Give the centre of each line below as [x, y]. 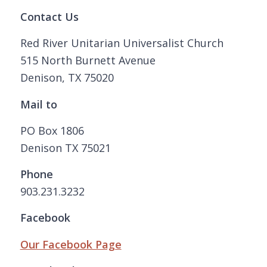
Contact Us [49, 16]
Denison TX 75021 [65, 148]
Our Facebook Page [71, 244]
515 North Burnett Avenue [88, 60]
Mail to [38, 104]
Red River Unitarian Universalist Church [122, 43]
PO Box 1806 [52, 130]
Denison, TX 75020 [67, 78]
